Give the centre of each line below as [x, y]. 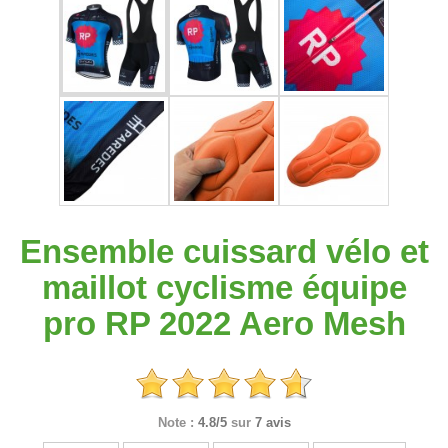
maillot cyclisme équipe [224, 287]
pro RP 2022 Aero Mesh [224, 323]
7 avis [272, 422]
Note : [175, 422]
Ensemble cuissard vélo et [224, 251]
